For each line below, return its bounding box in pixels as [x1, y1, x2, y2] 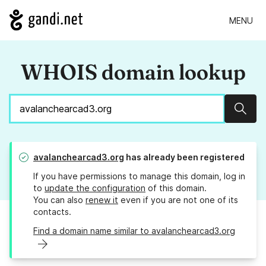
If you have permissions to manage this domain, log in [33, 171, 245, 182]
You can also [33, 195, 85, 205]
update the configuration [45, 183, 145, 194]
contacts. [33, 207, 71, 217]
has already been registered [124, 152, 245, 163]
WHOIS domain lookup [20, 59, 246, 85]
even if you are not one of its [118, 195, 238, 205]
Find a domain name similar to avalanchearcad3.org [33, 226, 235, 236]
